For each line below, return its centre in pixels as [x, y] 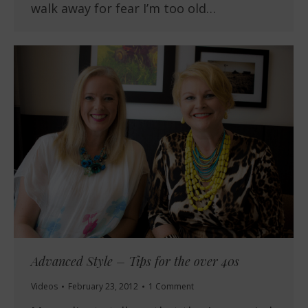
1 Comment [171, 287]
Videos [44, 287]
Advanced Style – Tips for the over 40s [135, 262]
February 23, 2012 [103, 287]
